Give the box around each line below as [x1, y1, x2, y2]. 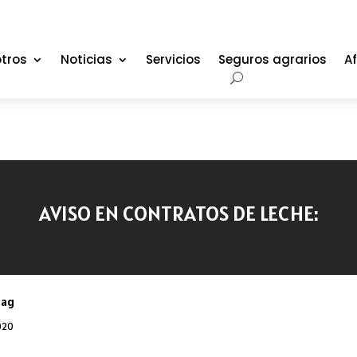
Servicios [145, 51, 201, 68]
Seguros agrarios [218, 51, 327, 68]
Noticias [60, 51, 112, 68]
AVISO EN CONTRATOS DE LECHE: [38, 200, 319, 227]
